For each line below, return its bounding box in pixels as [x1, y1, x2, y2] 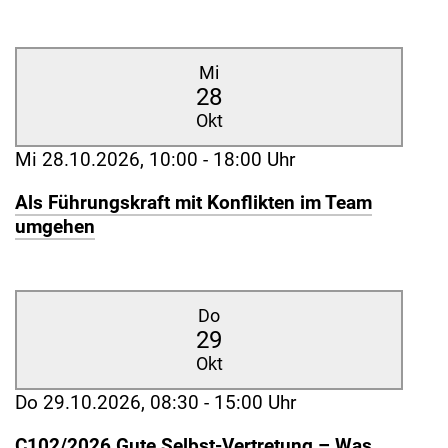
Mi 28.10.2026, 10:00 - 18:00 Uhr [15, 148, 295, 172]
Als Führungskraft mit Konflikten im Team [15, 192, 372, 215]
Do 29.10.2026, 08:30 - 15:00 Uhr [15, 390, 296, 414]
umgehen [15, 216, 95, 239]
